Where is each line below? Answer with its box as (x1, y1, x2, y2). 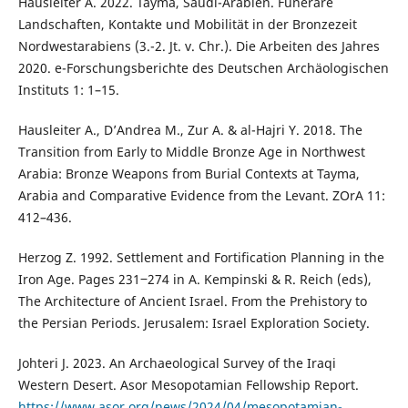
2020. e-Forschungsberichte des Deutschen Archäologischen (17, 59, 389, 77)
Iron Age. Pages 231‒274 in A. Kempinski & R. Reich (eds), (17, 270, 372, 289)
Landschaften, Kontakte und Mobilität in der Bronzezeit (17, 15, 357, 34)
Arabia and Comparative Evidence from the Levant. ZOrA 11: (17, 187, 385, 205)
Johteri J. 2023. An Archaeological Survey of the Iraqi (17, 354, 336, 372)
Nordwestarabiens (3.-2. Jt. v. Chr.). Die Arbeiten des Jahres (17, 37, 380, 56)
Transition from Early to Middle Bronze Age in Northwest (17, 143, 365, 161)
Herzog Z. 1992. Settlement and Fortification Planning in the (17, 249, 384, 267)
